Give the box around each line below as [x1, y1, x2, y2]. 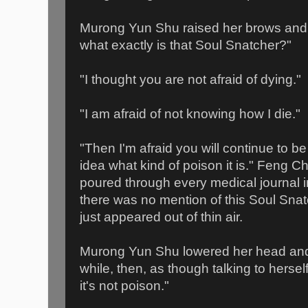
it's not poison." [80, 278, 169, 293]
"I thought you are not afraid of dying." [80, 71, 301, 87]
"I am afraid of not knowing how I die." [80, 106, 300, 121]
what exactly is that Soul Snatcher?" [80, 37, 291, 52]
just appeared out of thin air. [80, 209, 243, 224]
